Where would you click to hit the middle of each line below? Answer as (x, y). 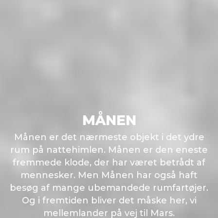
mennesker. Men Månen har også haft (109, 175)
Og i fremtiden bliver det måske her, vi (109, 200)
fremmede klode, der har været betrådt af (109, 162)
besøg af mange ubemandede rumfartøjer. (109, 188)
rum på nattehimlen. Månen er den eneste (109, 150)
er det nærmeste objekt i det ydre (125, 137)
